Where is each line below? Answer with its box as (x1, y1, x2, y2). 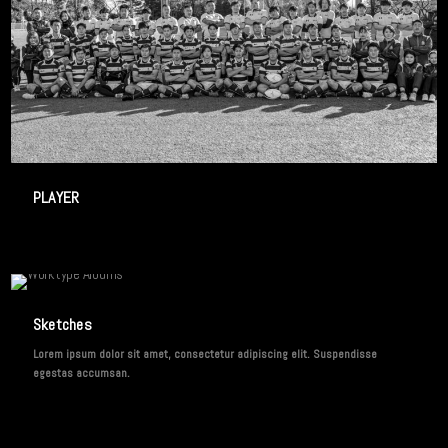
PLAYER (32, 187, 80, 209)
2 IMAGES (194, 299, 254, 314)
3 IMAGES (194, 23, 254, 39)
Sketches (32, 314, 92, 335)
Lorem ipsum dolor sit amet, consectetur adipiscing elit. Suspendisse (32, 346, 377, 362)
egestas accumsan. (32, 365, 130, 381)
